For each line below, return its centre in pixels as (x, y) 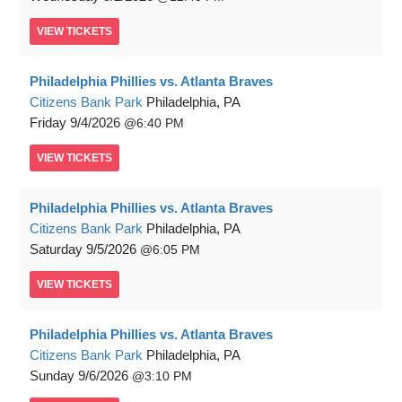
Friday (48, 123)
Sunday (52, 376)
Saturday (56, 249)
